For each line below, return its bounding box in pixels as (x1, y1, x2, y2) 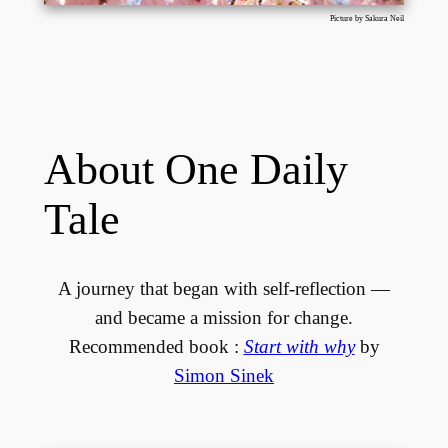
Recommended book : (68, 336, 244, 358)
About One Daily (43, 144, 348, 194)
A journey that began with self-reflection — (58, 278, 390, 300)
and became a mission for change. (95, 307, 353, 329)
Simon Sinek (174, 365, 274, 387)
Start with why (243, 336, 355, 358)
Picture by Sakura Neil (330, 13, 405, 23)
